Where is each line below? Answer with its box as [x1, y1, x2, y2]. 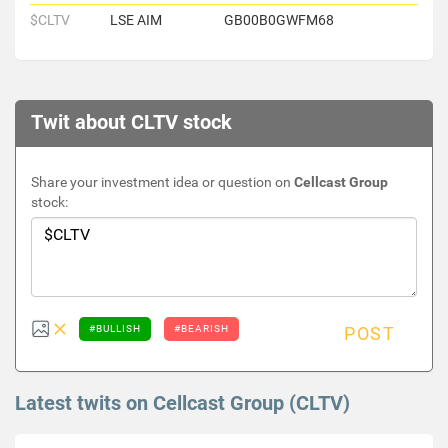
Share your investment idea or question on [31, 174, 294, 190]
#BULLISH [89, 323, 141, 334]
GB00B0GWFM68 [224, 12, 334, 28]
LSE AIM [110, 12, 162, 28]
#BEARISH [174, 323, 229, 334]
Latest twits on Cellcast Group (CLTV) [15, 391, 350, 415]
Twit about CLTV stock [31, 110, 232, 134]
